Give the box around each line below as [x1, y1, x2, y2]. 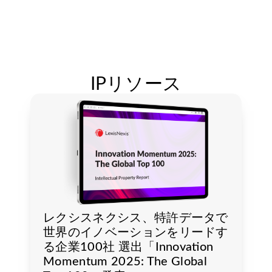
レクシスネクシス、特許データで [43, 211, 228, 224]
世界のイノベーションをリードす [43, 226, 228, 239]
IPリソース [90, 75, 182, 93]
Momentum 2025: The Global [43, 255, 208, 268]
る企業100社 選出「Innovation [43, 240, 214, 253]
